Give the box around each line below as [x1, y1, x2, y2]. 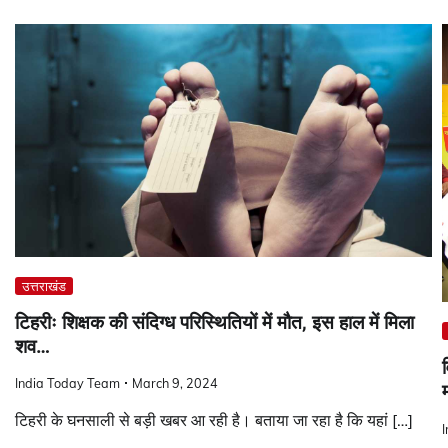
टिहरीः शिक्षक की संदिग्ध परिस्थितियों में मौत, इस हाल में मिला [15, 310, 414, 334]
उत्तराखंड [22, 277, 66, 294]
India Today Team [15, 375, 120, 392]
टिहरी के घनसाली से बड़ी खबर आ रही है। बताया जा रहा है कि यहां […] [15, 410, 413, 431]
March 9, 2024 [132, 375, 218, 392]
